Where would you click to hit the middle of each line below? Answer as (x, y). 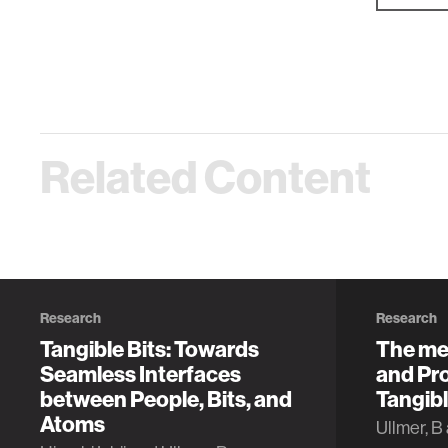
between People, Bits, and (166, 399)
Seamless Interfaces (140, 374)
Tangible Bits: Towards (149, 349)
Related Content (205, 176)
